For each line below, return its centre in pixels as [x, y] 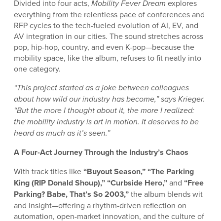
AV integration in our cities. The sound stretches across [109, 36]
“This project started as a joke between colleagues [101, 87]
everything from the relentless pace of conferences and [109, 14]
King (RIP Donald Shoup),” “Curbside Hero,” [91, 183]
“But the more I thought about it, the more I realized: [104, 110]
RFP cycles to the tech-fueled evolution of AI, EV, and [106, 25]
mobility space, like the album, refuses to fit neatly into [108, 57]
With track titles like [49, 171]
